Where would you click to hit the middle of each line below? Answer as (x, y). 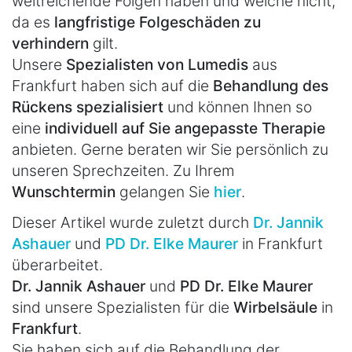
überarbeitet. (57, 264)
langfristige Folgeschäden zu (158, 22)
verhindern (50, 44)
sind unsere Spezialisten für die (123, 307)
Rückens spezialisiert (88, 107)
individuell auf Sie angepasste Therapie (185, 128)
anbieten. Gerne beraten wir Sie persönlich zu (170, 150)
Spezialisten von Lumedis (157, 65)
